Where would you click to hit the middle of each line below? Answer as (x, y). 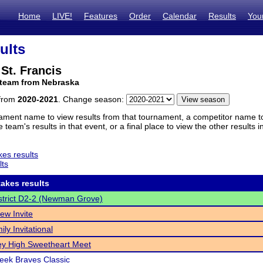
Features (101, 16)
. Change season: (92, 99)
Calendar (180, 16)
